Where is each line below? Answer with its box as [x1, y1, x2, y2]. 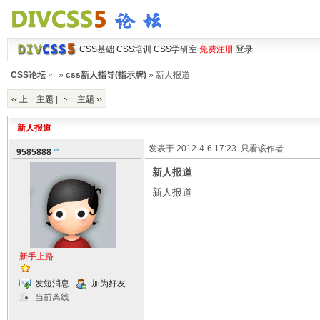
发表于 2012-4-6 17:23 [148, 144, 241, 154]
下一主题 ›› [59, 94, 102, 104]
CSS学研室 [153, 44, 197, 54]
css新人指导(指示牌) [65, 70, 146, 80]
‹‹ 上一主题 [11, 94, 54, 104]
